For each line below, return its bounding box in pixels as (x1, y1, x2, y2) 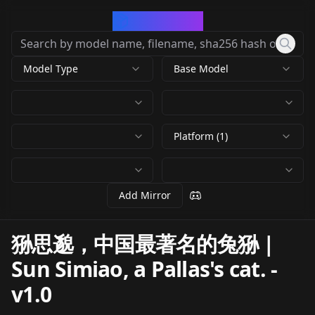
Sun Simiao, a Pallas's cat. (11, 255, 266, 283)
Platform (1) (174, 129, 228, 143)
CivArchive (129, 11, 203, 30)
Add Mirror (119, 188, 171, 202)
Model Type (23, 62, 78, 75)
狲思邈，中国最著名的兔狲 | (11, 229, 275, 258)
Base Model (174, 62, 229, 75)
